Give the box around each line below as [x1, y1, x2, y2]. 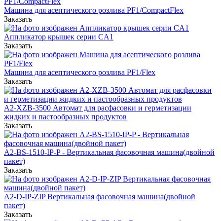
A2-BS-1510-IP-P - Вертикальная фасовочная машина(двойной [4, 148, 215, 157]
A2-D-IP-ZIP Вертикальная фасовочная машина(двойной [4, 192, 195, 201]
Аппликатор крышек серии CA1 [4, 33, 113, 41]
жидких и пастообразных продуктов [4, 112, 127, 121]
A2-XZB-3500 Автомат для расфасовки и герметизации [4, 104, 191, 112]
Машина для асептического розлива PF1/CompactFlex [4, 6, 184, 15]
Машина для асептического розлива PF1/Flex [4, 68, 155, 77]
